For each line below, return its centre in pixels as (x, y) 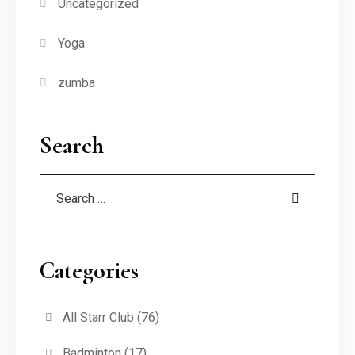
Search (72, 146)
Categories (89, 271)
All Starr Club (98, 318)
